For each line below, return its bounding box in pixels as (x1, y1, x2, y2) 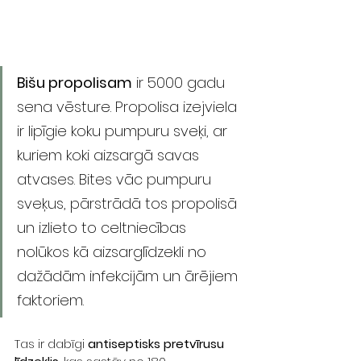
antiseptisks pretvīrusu (88, 335, 227, 353)
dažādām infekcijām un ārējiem (17, 266, 242, 287)
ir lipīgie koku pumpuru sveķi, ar (17, 121, 231, 142)
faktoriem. (17, 290, 92, 311)
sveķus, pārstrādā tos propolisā (17, 193, 241, 214)
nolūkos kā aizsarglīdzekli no (17, 242, 210, 263)
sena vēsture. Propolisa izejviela (17, 97, 241, 118)
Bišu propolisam (17, 73, 132, 93)
